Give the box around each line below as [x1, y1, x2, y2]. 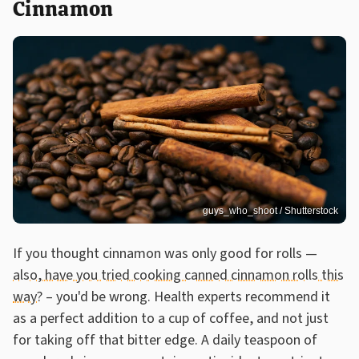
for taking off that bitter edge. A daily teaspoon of [13, 329, 317, 350]
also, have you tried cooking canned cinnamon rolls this [13, 264, 344, 285]
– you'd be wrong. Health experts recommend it [42, 286, 330, 307]
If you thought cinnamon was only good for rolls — [13, 243, 317, 264]
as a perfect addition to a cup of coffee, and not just [13, 308, 329, 329]
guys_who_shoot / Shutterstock [203, 204, 338, 216]
